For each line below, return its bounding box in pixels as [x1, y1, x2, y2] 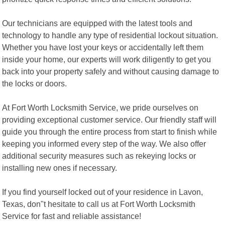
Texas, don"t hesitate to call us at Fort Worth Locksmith [2, 199, 196, 208]
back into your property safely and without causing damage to [2, 66, 219, 76]
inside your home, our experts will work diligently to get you [2, 54, 211, 64]
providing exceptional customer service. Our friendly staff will [2, 115, 217, 124]
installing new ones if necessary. [2, 163, 118, 172]
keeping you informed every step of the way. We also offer [2, 139, 206, 148]
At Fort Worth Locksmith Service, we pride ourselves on [2, 102, 199, 112]
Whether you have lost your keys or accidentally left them [2, 42, 204, 52]
